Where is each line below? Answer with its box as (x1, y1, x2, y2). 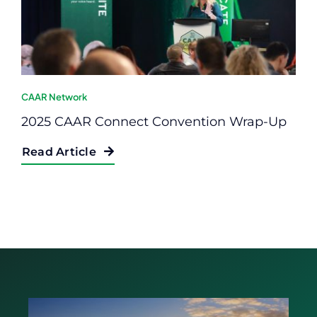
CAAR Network (21, 91, 87, 103)
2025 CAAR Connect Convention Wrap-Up (21, 113, 287, 129)
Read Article (22, 144, 96, 158)
